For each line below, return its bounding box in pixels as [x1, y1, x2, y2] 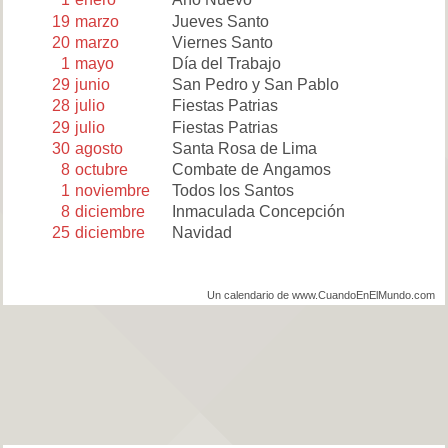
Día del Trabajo [171, 54, 281, 72]
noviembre [75, 182, 151, 200]
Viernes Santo [171, 33, 273, 51]
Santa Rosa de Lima [171, 139, 317, 157]
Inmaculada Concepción [171, 203, 345, 221]
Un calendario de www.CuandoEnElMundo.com [207, 288, 435, 301]
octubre [75, 160, 129, 178]
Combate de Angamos [171, 160, 331, 178]
